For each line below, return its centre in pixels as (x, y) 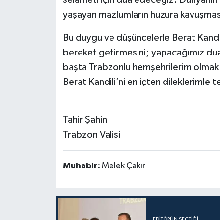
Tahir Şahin (85, 120)
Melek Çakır (123, 166)
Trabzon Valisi (91, 134)
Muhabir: (82, 166)
